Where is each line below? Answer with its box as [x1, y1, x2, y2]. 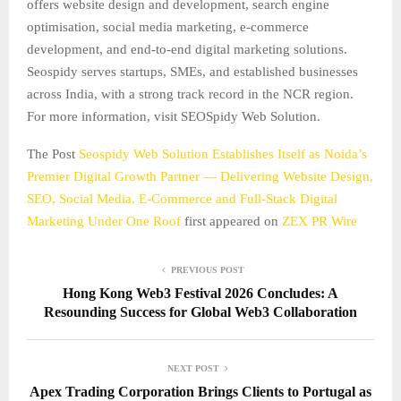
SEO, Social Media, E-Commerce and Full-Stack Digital [27, 191, 337, 206]
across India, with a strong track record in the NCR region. [27, 86, 354, 101]
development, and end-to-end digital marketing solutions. [27, 41, 347, 56]
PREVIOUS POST [171, 264, 244, 275]
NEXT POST [167, 363, 219, 373]
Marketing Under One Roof [27, 213, 184, 228]
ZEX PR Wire [282, 213, 357, 228]
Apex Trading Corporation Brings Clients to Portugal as [30, 383, 371, 399]
